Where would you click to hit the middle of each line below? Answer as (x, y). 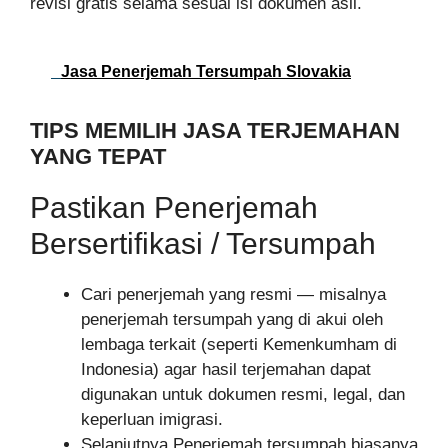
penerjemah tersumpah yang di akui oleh (232, 319)
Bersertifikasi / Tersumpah (203, 243)
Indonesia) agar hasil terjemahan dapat (226, 369)
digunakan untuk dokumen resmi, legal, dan (243, 394)
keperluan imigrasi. (152, 419)
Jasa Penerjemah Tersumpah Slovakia (206, 71)
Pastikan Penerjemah (174, 207)
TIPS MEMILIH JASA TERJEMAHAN (215, 130)
